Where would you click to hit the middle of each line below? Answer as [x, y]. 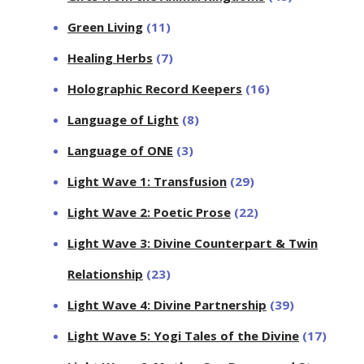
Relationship [106, 274]
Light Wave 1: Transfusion [147, 182]
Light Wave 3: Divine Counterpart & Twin [193, 243]
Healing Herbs [110, 58]
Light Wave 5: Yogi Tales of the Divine [184, 336]
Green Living [106, 27]
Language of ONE [121, 151]
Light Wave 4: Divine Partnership [167, 305]
